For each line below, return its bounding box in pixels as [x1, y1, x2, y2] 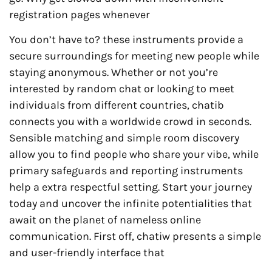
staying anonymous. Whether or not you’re [9, 66, 218, 80]
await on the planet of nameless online [9, 213, 201, 227]
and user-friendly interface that [9, 246, 165, 260]
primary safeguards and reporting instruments [9, 164, 243, 178]
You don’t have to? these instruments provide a [9, 33, 243, 47]
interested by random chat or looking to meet [9, 82, 234, 96]
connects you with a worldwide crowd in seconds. [9, 115, 251, 129]
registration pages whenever [9, 8, 150, 21]
